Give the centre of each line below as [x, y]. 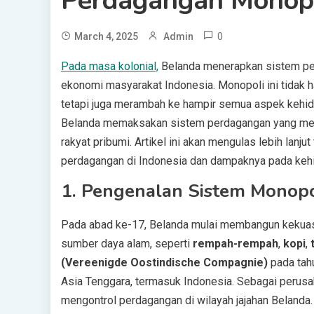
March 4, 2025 [106, 36]
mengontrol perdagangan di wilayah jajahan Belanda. [187, 300]
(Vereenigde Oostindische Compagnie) [164, 262]
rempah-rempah [235, 244]
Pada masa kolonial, [110, 66]
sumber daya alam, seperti [127, 244]
